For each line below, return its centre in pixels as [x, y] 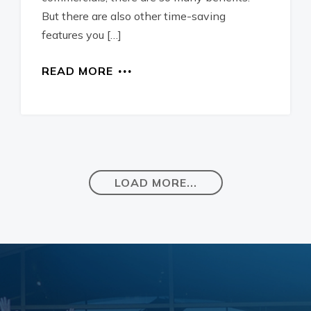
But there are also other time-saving [134, 16]
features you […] [82, 35]
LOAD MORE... [155, 183]
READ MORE [77, 71]
